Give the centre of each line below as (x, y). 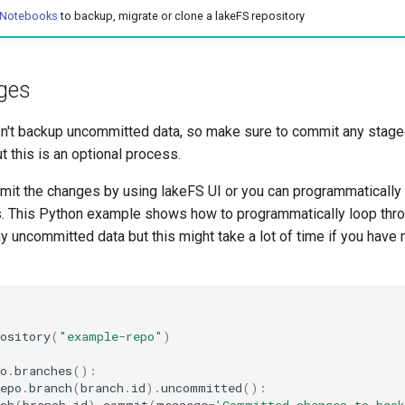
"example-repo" (111, 337)
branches (43, 371)
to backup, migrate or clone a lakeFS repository (181, 16)
